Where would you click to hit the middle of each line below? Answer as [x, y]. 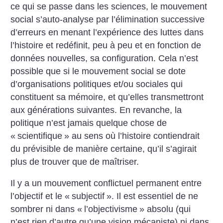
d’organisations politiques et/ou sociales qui [97, 84]
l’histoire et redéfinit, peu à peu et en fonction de [106, 45]
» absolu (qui [165, 209]
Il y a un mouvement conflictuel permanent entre [106, 183]
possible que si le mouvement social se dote [98, 71]
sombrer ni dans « [47, 209]
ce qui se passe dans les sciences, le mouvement [109, 6]
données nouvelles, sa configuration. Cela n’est [105, 58]
